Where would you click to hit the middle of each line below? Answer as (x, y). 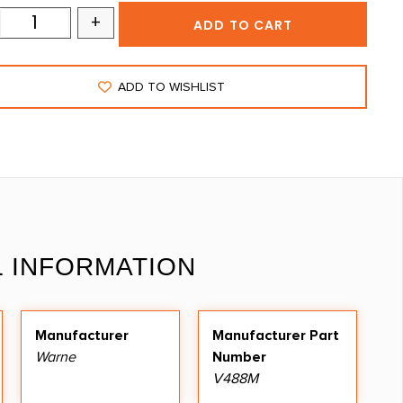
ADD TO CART (243, 26)
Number (239, 358)
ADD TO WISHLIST (172, 87)
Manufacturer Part (276, 336)
